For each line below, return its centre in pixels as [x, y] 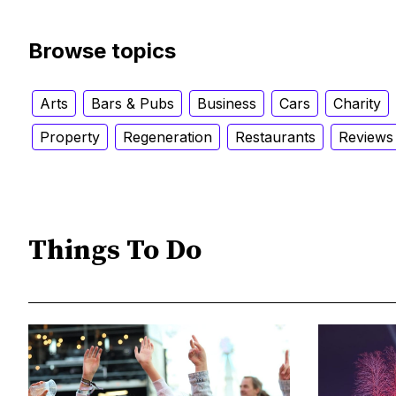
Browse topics [102, 50]
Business [227, 103]
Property [70, 137]
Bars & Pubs [133, 103]
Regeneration [168, 137]
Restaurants [275, 137]
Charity [357, 103]
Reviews [366, 137]
